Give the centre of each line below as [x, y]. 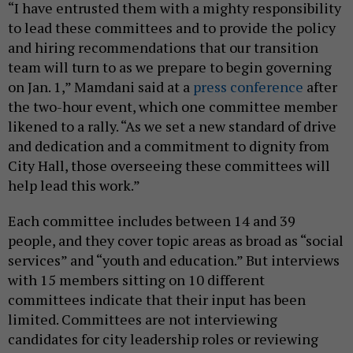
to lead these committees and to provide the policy [172, 27]
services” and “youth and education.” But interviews [174, 260]
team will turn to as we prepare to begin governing [170, 67]
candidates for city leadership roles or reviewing [163, 338]
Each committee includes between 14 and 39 [152, 220]
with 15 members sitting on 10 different [136, 279]
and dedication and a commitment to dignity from [169, 145]
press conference [248, 86]
